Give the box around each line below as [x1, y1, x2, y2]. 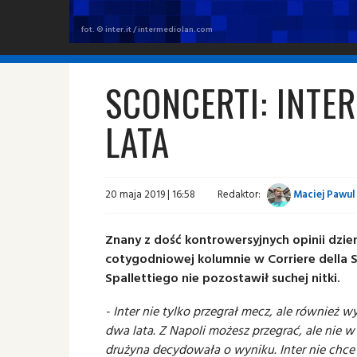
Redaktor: [218, 186, 261, 202]
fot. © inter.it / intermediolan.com [81, 22, 213, 35]
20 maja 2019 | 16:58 [105, 186, 195, 202]
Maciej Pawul [291, 186, 355, 202]
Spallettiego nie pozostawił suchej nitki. [105, 268, 340, 287]
